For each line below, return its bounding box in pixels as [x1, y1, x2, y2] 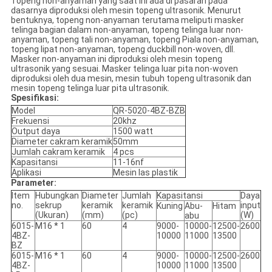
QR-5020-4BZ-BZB [112, 106, 185, 116]
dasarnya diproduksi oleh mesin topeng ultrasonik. [10, 5, 206, 16]
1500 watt [112, 126, 153, 137]
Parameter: [10, 178, 56, 188]
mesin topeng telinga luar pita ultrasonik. [10, 83, 169, 93]
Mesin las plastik [112, 168, 178, 178]
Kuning [156, 201, 183, 211]
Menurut [207, 5, 241, 16]
